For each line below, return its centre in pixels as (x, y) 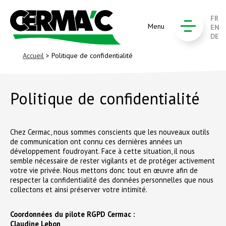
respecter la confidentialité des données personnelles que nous (112, 180)
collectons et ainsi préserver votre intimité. (79, 189)
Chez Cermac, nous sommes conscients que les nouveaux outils (110, 132)
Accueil (33, 55)
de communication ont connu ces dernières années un (96, 141)
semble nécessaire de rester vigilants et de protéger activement (112, 160)
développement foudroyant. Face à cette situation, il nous (102, 151)
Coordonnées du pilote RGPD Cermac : (72, 214)
